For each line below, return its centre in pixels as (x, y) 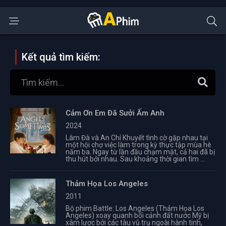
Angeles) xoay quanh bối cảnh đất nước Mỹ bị (137, 215)
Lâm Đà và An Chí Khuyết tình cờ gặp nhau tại (137, 138)
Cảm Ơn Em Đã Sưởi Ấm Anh (115, 113)
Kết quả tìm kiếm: (61, 57)
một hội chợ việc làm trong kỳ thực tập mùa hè (138, 145)
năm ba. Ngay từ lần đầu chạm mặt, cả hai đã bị (140, 152)
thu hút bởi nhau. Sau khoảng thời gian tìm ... (135, 159)
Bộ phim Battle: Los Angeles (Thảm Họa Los (135, 208)
